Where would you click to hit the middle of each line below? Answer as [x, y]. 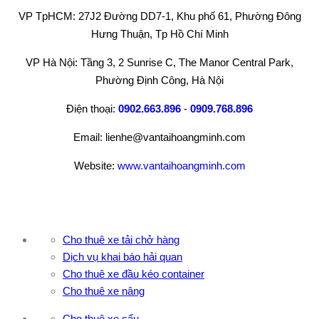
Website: [95, 166]
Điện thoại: [92, 109]
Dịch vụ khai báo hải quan [122, 257]
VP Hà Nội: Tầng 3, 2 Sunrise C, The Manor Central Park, [159, 63]
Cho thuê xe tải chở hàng [121, 240]
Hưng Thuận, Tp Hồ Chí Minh [159, 34]
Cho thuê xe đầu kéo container [134, 274]
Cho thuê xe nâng [104, 291]
